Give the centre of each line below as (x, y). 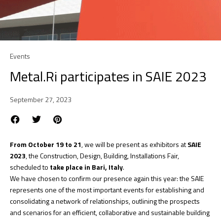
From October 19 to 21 (46, 144)
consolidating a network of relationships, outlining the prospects (105, 201)
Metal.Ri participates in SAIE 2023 (108, 76)
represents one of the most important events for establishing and (107, 190)
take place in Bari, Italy (86, 167)
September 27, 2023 (41, 99)
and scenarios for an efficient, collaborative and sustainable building (110, 212)
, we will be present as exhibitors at (134, 144)
